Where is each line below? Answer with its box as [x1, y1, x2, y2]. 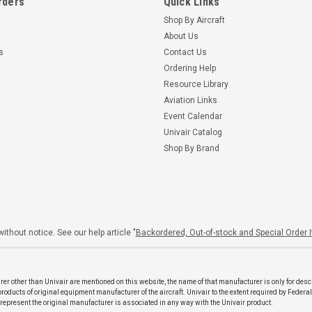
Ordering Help [163, 63, 216, 73]
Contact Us [163, 47, 207, 57]
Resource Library [163, 79, 228, 89]
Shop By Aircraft [163, 15, 225, 25]
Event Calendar [163, 111, 222, 121]
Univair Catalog [163, 127, 222, 137]
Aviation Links [163, 95, 217, 105]
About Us [163, 31, 198, 41]
